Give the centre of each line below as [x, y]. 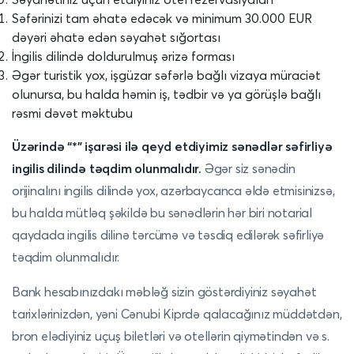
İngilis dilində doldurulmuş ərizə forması [123, 56]
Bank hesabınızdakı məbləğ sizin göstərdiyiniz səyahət [164, 292]
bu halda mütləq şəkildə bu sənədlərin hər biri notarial [162, 213]
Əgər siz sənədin [249, 168]
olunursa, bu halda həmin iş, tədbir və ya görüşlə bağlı [166, 94]
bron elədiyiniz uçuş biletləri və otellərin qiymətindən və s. [171, 336]
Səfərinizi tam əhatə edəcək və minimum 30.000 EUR [162, 18]
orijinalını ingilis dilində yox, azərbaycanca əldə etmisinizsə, [173, 190]
